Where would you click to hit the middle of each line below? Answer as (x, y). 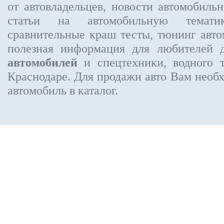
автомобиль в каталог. (63, 90)
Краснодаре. (39, 76)
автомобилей (42, 62)
